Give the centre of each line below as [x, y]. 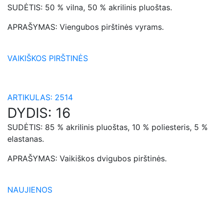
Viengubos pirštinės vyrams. [112, 27]
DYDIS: [32, 113]
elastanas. [26, 139]
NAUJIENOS [30, 190]
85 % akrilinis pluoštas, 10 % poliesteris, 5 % [126, 127]
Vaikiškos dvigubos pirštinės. [113, 158]
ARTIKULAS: [31, 97]
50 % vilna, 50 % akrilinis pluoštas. [109, 7]
